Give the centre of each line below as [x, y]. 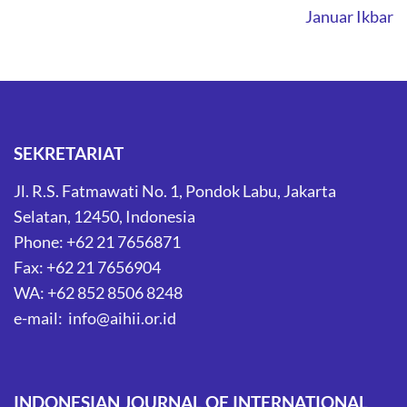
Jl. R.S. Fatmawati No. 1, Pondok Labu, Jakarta [175, 191]
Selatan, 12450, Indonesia [104, 217]
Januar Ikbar [349, 17]
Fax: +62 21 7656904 [87, 268]
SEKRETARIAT [69, 154]
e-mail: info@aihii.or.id [95, 318]
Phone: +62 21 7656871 [97, 242]
